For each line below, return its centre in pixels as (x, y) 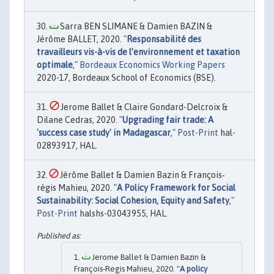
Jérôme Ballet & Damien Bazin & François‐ (142, 175)
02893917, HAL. (67, 146)
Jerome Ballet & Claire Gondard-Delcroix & (143, 107)
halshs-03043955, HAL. (123, 214)
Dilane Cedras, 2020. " (80, 120)
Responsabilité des (164, 39)
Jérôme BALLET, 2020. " (82, 39)
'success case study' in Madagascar (104, 133)
